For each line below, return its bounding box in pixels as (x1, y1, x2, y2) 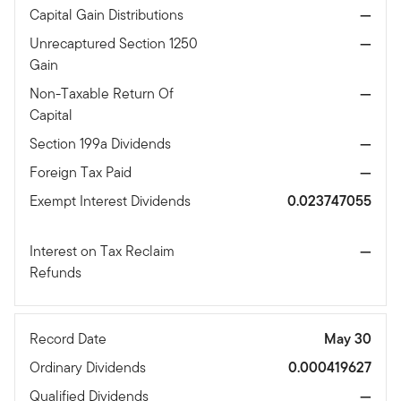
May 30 (324, 328, 371, 350)
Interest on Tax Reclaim (30, 241, 175, 262)
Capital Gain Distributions (30, 4, 187, 26)
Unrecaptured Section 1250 (30, 33, 198, 55)
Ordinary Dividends (30, 357, 149, 379)
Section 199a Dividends (30, 133, 175, 155)
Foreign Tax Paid (30, 162, 135, 183)
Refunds (30, 262, 85, 284)
